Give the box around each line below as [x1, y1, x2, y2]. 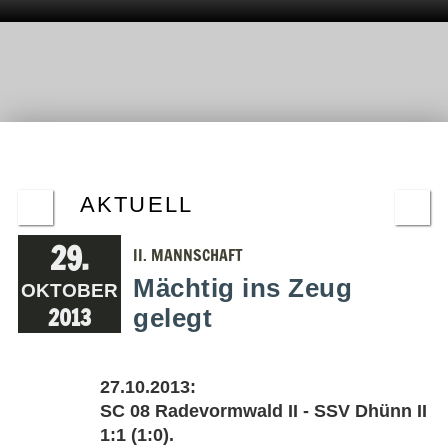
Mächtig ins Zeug [133, 274, 353, 302]
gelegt [133, 304, 213, 332]
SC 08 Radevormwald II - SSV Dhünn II [100, 400, 428, 421]
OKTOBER [20, 279, 118, 301]
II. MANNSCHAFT [133, 244, 244, 266]
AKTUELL [79, 192, 194, 217]
